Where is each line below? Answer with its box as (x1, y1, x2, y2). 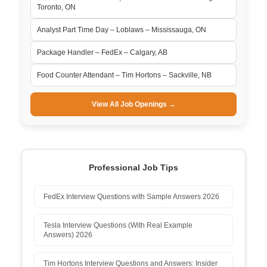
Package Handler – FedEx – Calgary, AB (37, 48, 167, 57)
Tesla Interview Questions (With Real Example (44, 221, 193, 229)
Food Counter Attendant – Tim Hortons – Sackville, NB (37, 70, 212, 79)
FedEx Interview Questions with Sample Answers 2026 (44, 192, 219, 201)
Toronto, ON (37, 2, 76, 11)
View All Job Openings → (91, 100, 176, 108)
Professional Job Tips (89, 162, 178, 172)
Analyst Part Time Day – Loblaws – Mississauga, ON (37, 25, 206, 34)
